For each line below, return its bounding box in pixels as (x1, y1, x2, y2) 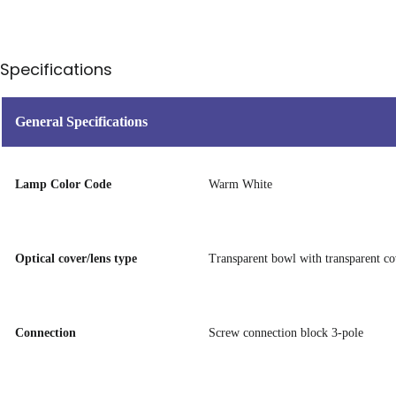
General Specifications (15, 114, 148, 129)
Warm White (209, 178, 272, 191)
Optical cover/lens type (15, 252, 137, 265)
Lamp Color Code (15, 178, 111, 191)
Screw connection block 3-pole (209, 326, 363, 339)
